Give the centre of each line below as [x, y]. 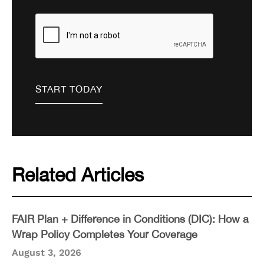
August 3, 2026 [47, 253]
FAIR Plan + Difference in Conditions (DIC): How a [130, 219]
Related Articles [78, 175]
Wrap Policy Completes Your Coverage [105, 235]
